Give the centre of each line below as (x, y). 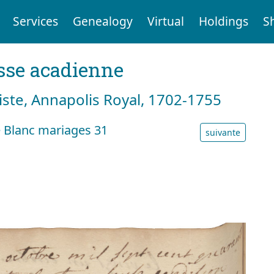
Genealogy (102, 21)
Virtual (165, 21)
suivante (223, 132)
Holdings (223, 21)
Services (35, 21)
